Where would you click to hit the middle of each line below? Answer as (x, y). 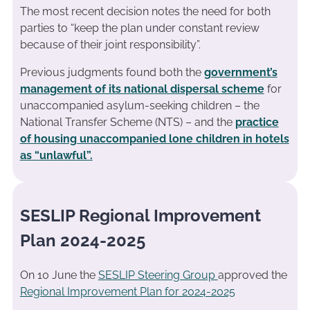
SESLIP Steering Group (158, 275)
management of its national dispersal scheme (142, 89)
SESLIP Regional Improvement (140, 216)
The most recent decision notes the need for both (145, 11)
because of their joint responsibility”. (110, 44)
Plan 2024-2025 (82, 241)
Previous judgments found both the (112, 72)
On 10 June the (59, 275)
